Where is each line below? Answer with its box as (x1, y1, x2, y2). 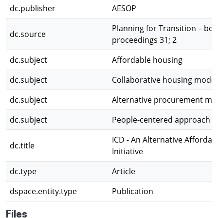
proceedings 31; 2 (112, 35, 177, 45)
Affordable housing (112, 54, 182, 65)
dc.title (10, 140, 35, 151)
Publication (112, 186, 153, 197)
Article (112, 166, 135, 177)
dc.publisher (10, 3, 55, 14)
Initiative (112, 146, 143, 157)
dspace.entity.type (10, 186, 77, 197)
